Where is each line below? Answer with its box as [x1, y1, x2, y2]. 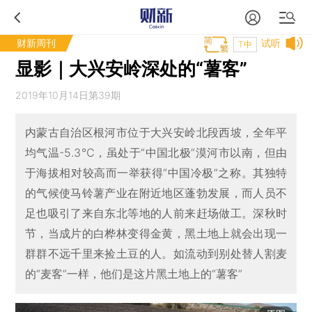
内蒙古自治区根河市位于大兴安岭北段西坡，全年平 [24, 125, 288, 140]
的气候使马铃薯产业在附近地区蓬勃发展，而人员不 [24, 186, 288, 201]
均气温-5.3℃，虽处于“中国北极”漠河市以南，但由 [24, 146, 288, 160]
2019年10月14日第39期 [15, 89, 121, 101]
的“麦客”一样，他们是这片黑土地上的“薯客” [24, 267, 242, 281]
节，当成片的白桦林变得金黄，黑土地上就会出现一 [24, 226, 288, 241]
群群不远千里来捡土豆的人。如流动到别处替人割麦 [24, 247, 288, 261]
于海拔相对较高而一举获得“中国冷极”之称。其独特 [24, 166, 288, 180]
